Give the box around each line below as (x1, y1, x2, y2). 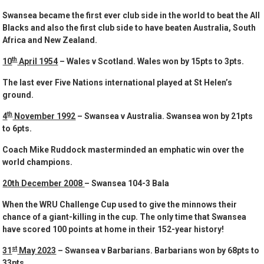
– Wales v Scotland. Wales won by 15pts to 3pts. (58, 57, 245, 67)
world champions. (2, 157, 73, 167)
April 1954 (17, 57, 58, 67)
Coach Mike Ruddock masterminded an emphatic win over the (2, 145, 245, 155)
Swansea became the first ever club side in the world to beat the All (2, 11, 260, 21)
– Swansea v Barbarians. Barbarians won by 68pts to (56, 246, 260, 256)
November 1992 (12, 111, 76, 121)
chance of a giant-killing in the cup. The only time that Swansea (2, 212, 247, 222)
